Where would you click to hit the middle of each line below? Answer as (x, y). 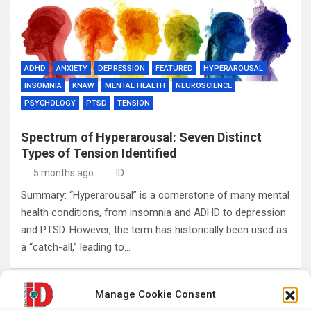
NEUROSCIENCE (204, 86)
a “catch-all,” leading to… (76, 247)
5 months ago (63, 173)
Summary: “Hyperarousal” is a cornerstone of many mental (155, 195)
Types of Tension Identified (99, 153)
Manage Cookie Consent (155, 294)
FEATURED (174, 68)
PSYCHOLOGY (50, 103)
